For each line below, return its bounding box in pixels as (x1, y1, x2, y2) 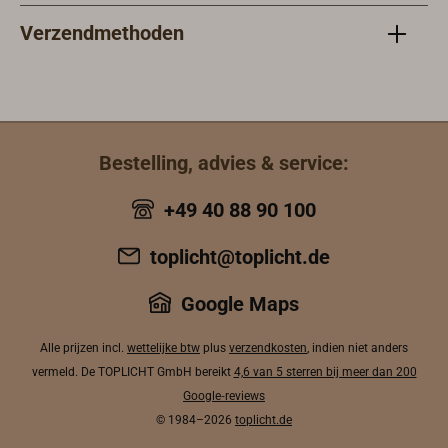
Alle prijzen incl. (40, 341, 127, 356)
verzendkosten (229, 341, 307, 356)
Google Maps (181, 292, 299, 317)
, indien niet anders (307, 341, 408, 356)
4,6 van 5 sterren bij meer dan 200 (233, 365, 417, 380)
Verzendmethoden (20, 21, 184, 46)
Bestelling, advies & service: (99, 151, 349, 176)
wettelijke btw (127, 341, 200, 356)
